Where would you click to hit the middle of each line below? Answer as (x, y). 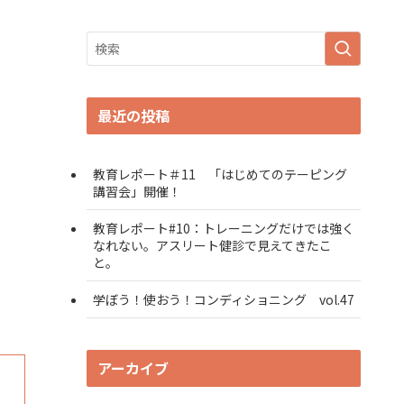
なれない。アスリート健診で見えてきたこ (212, 245)
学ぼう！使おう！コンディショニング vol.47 (224, 299)
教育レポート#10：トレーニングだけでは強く (224, 228)
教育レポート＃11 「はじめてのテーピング (220, 174)
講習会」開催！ (137, 191)
